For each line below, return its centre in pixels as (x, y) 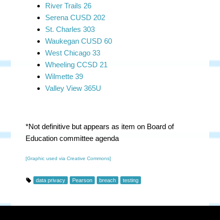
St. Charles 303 (70, 29)
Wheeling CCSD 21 (77, 65)
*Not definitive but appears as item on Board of (100, 126)
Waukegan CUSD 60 (79, 41)
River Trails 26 (69, 6)
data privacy (51, 180)
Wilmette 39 (64, 76)
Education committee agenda (72, 138)
